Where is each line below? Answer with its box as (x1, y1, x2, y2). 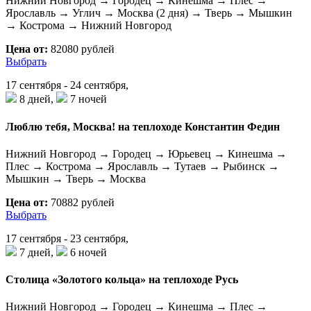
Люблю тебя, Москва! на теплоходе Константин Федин (6, 120, 280, 133)
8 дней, (17, 93, 56, 106)
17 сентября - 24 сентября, (6, 79, 128, 92)
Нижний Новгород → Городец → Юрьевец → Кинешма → (6, 147, 287, 160)
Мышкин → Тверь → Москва (6, 172, 146, 185)
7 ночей (67, 93, 107, 106)
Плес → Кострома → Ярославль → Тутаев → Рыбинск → (6, 160, 279, 172)
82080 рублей (48, 43, 115, 56)
